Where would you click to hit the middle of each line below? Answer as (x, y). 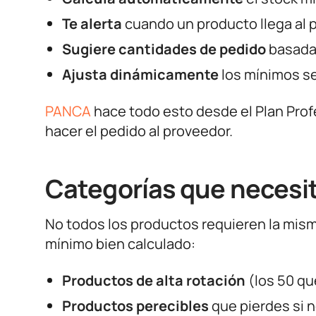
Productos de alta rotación (154, 280)
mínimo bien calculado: (120, 244)
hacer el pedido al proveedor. (139, 131)
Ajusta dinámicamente (140, 74)
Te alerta (92, 24)
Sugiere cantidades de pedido (164, 49)
